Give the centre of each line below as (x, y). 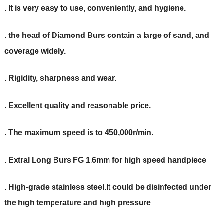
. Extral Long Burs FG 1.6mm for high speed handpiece (105, 160)
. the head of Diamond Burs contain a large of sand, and (107, 36)
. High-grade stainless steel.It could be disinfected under (108, 187)
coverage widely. (35, 51)
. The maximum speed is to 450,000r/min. (79, 133)
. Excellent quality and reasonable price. (77, 106)
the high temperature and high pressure (77, 203)
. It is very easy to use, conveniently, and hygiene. (95, 8)
